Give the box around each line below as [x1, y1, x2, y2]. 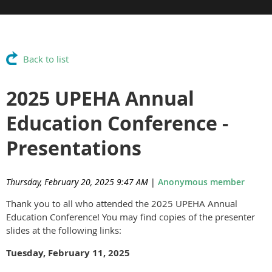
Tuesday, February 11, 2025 [6, 246, 130, 260]
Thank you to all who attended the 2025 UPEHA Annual [6, 197, 237, 210]
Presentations [6, 135, 141, 162]
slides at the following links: [6, 224, 121, 237]
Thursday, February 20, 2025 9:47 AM [6, 176, 148, 188]
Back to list [23, 53, 69, 66]
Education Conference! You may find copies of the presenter [6, 211, 255, 223]
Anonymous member [158, 176, 245, 188]
